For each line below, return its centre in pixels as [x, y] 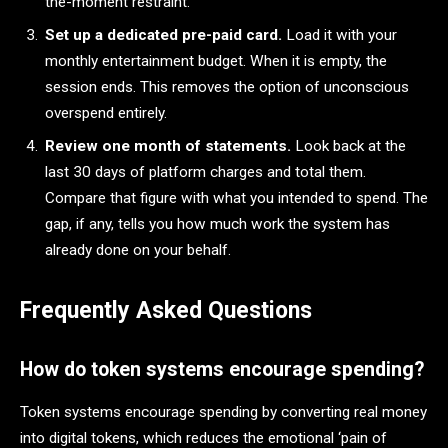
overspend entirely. [106, 113]
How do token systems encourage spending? [222, 369]
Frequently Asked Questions [166, 311]
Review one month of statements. [168, 145]
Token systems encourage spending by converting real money [223, 411]
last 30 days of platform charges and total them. [205, 171]
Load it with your [339, 35]
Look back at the [348, 145]
